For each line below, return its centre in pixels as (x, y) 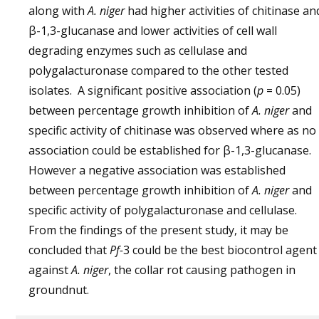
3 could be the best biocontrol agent (220, 250)
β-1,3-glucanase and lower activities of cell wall (153, 31)
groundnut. (59, 290)
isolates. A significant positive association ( (143, 90)
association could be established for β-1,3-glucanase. (170, 150)
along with (58, 11)
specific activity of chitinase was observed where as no (172, 130)
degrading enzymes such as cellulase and (138, 51)
